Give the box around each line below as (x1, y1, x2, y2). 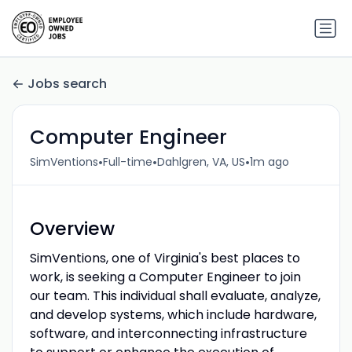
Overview (29, 215, 115, 241)
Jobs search (27, 75, 107, 93)
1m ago (249, 154, 289, 170)
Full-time (102, 154, 152, 170)
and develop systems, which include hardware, (29, 305, 317, 324)
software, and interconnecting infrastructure (29, 324, 307, 343)
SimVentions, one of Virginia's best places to (29, 248, 300, 267)
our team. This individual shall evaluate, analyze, (29, 286, 321, 305)
